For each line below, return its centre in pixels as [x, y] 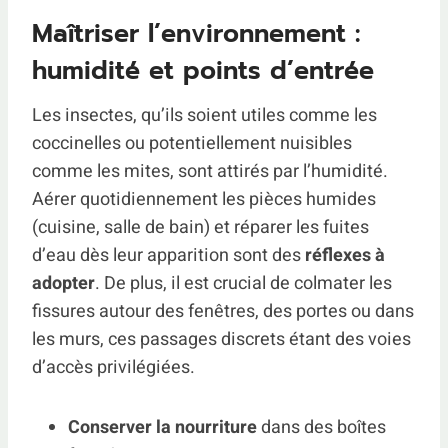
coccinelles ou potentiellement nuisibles [192, 144]
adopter [63, 284]
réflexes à [345, 256]
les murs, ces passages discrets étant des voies [221, 340]
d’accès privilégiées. [113, 368]
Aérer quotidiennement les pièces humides [204, 200]
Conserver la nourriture [162, 428]
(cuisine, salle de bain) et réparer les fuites [200, 228]
